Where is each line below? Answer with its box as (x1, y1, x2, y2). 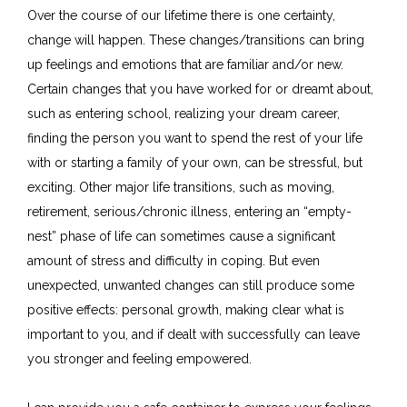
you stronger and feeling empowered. (27, 352, 252, 367)
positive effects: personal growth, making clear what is (27, 303, 344, 318)
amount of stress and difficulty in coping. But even (27, 253, 320, 269)
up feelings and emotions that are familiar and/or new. (27, 57, 343, 73)
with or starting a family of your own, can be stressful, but (27, 155, 362, 171)
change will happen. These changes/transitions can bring (27, 33, 364, 48)
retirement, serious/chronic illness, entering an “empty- (27, 204, 352, 220)
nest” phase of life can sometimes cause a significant (27, 229, 335, 244)
